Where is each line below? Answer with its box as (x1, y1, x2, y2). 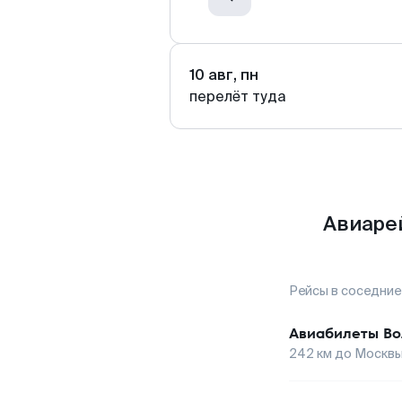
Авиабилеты (289, 323, 379, 344)
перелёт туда (189, 87, 286, 106)
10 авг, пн (189, 66, 258, 84)
